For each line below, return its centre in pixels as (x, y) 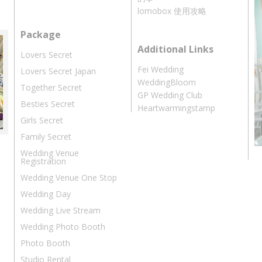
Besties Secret (48, 104)
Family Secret (46, 137)
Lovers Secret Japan (58, 71)
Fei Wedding (161, 70)
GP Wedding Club (170, 95)
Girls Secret (42, 120)
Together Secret (51, 88)
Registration (43, 161)
